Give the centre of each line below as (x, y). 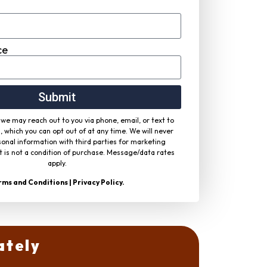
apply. (57, 163)
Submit (57, 97)
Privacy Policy (98, 182)
